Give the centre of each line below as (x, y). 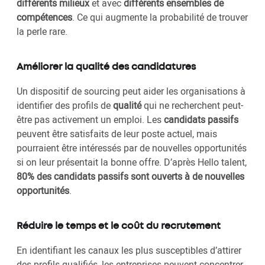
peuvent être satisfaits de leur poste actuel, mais (117, 134)
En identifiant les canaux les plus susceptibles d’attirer (129, 251)
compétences (44, 17)
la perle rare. (43, 32)
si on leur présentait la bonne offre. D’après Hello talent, (132, 162)
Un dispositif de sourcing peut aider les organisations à (131, 91)
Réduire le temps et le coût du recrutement (120, 227)
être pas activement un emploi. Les (90, 120)
